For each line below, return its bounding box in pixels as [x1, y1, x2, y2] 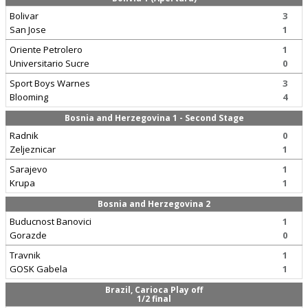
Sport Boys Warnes [10, 77, 90, 89]
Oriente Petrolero [10, 43, 82, 56]
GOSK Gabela [10, 263, 67, 275]
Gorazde [10, 229, 47, 241]
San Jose [10, 23, 46, 36]
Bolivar [10, 10, 38, 22]
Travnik [10, 249, 41, 261]
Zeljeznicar [10, 143, 56, 155]
